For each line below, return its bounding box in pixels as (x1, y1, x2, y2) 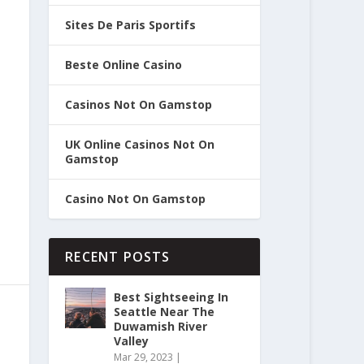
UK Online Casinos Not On (65, 136, 215, 153)
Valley (114, 333, 149, 349)
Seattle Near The (114, 304, 215, 320)
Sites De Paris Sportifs (65, 17, 197, 33)
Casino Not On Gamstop (65, 191, 206, 207)
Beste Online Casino (65, 57, 183, 73)
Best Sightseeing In (114, 289, 229, 305)
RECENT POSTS (65, 248, 171, 266)
